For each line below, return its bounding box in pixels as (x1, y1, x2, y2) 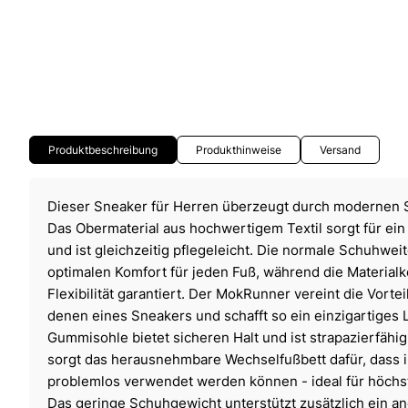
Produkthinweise (196, 142, 281, 157)
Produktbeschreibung (48, 142, 158, 157)
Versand (320, 142, 361, 157)
